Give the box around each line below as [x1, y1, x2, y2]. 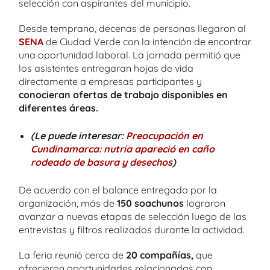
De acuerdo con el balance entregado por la [19, 183, 217, 196]
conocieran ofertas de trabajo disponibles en [19, 88, 228, 101]
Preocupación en [126, 129, 203, 142]
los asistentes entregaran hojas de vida [19, 61, 193, 74]
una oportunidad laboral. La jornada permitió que [19, 48, 240, 61]
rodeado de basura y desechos [31, 155, 172, 168]
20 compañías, [126, 248, 193, 261]
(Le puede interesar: [31, 129, 126, 142]
